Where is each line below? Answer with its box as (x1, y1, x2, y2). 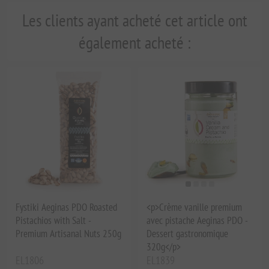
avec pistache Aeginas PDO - (147, 213, 247, 227)
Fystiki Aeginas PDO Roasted (16, 200, 118, 214)
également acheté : (78, 31, 191, 54)
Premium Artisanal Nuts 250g (16, 226, 122, 240)
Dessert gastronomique (147, 226, 228, 240)
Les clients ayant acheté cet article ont (22, 9, 247, 32)
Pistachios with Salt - (16, 213, 91, 227)
